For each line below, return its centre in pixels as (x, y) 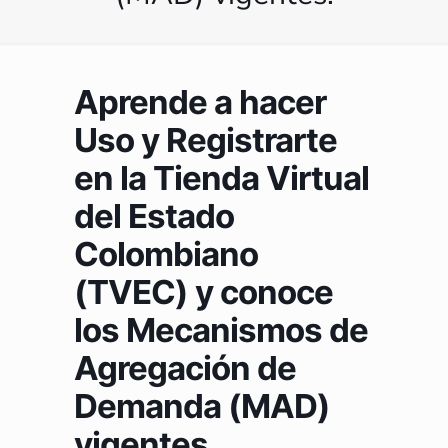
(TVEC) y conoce (203, 292)
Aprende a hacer (200, 102)
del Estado (154, 216)
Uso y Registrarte (205, 140)
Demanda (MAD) (202, 406)
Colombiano (166, 254)
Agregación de (185, 368)
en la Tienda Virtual (221, 178)
